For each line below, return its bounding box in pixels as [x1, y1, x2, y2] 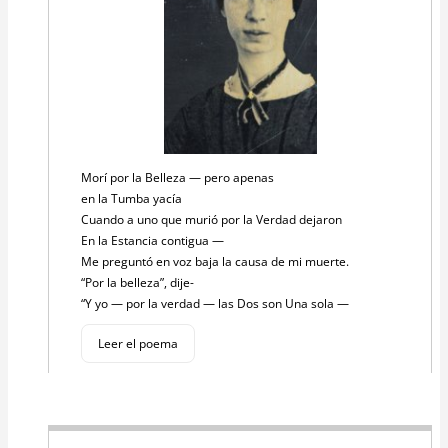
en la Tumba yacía [81, 189, 185, 207]
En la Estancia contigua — [81, 231, 227, 249]
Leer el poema [98, 334, 178, 352]
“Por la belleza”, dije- [81, 273, 197, 291]
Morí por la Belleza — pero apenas [81, 168, 277, 186]
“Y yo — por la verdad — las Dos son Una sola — [81, 294, 352, 312]
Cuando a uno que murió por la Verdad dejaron [81, 210, 345, 228]
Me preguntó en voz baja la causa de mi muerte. [81, 252, 352, 270]
